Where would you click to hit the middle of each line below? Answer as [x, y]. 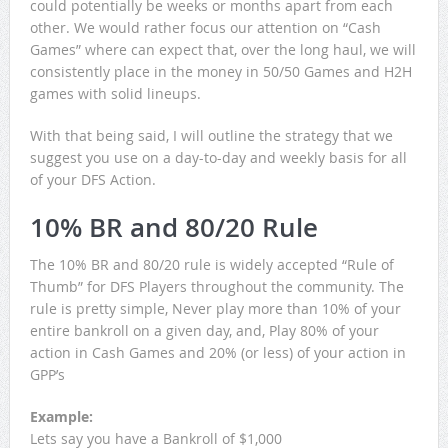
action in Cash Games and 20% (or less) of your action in [217, 352]
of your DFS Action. [92, 179]
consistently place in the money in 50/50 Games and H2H [220, 71]
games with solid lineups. [115, 93]
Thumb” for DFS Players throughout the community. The [216, 286]
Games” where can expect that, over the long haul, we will [222, 49]
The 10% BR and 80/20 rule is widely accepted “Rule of [211, 264]
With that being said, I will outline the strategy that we [211, 135]
